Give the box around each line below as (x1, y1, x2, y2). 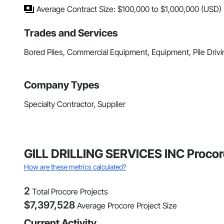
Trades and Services (24, 27, 118, 39)
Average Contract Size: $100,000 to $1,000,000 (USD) (36, 4, 221, 14)
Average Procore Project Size (77, 200, 177, 211)
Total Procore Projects (32, 186, 108, 197)
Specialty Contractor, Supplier (24, 99, 125, 109)
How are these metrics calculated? (24, 162, 126, 171)
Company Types (24, 79, 99, 91)
